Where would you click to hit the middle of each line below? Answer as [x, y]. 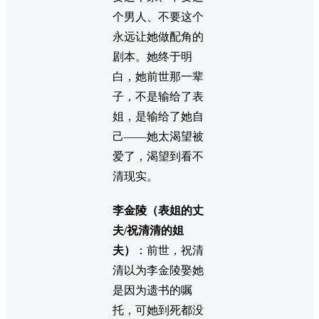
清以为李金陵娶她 [158, 270]
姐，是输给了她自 [158, 117]
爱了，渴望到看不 [158, 157]
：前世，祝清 [169, 250]
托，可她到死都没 [158, 310]
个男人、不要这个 [158, 17]
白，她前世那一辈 [158, 77]
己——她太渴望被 [158, 137]
